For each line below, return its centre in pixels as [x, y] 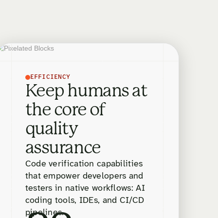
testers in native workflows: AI [85, 189]
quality [51, 130]
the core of [65, 111]
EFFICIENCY [50, 77]
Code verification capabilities [84, 164]
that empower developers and [84, 177]
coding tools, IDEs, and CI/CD [85, 201]
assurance [63, 149]
